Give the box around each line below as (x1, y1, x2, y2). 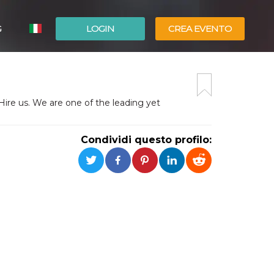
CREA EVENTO (168, 23, 232, 34)
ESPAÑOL (46, 61, 86, 72)
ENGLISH (46, 80, 84, 91)
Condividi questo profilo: (81, 134, 212, 146)
